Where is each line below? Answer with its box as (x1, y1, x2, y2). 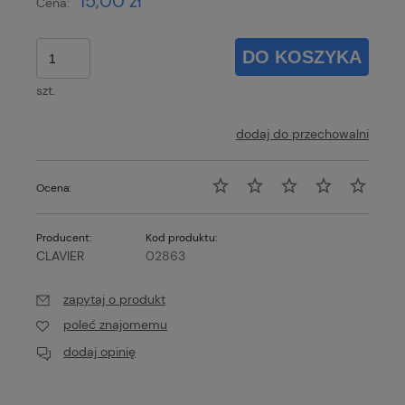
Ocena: (36, 181, 71, 196)
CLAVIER (36, 248, 84, 265)
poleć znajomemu (63, 316, 167, 334)
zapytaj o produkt (63, 291, 165, 308)
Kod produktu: (146, 231, 218, 246)
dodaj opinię (63, 343, 136, 360)
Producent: (36, 231, 91, 246)
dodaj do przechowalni (236, 126, 369, 143)
